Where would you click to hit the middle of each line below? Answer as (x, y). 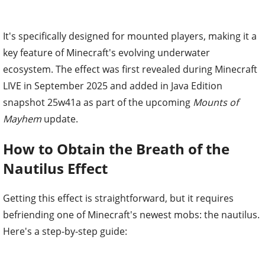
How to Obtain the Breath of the (116, 148)
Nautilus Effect (55, 168)
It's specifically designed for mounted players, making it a (130, 36)
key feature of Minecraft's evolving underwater (106, 52)
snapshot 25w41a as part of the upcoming (98, 102)
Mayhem (22, 119)
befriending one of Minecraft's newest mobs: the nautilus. (131, 214)
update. (60, 119)
